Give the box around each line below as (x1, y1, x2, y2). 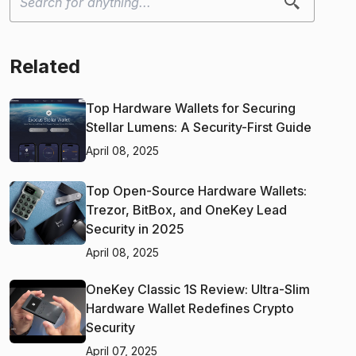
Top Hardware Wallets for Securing (86, 99, 296, 116)
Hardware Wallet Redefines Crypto (86, 300, 294, 316)
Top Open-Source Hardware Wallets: (86, 182, 307, 199)
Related (10, 54, 80, 78)
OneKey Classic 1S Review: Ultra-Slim (86, 281, 310, 297)
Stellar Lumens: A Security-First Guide (86, 118, 311, 135)
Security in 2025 (86, 220, 184, 237)
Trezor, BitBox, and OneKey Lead (86, 201, 287, 218)
